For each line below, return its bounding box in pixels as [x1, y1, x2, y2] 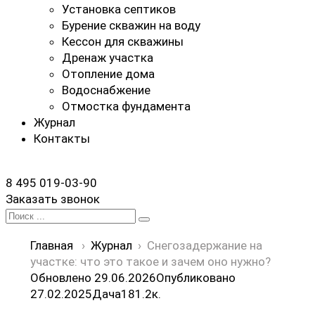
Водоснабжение [62, 83, 150, 97]
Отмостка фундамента [62, 99, 191, 113]
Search [5, 207, 41, 221]
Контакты [34, 131, 90, 146]
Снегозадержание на [147, 238, 262, 252]
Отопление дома [62, 67, 155, 81]
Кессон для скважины [62, 34, 184, 49]
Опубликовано [156, 271, 236, 285]
